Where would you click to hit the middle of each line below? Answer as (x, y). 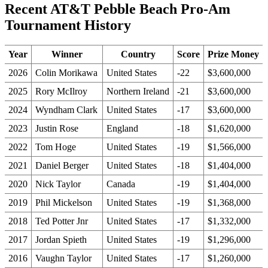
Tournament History (68, 25)
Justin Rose (57, 129)
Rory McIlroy (61, 92)
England (122, 129)
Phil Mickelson (64, 203)
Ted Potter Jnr (62, 221)
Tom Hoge (56, 147)
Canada (121, 184)
